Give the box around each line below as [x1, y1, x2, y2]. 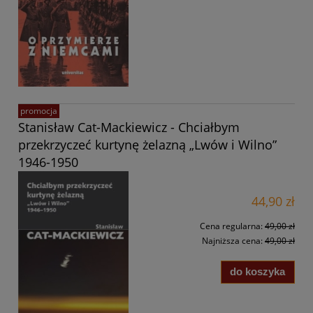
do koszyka [230, 265, 286, 278]
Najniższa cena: [202, 234, 265, 247]
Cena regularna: [200, 220, 265, 233]
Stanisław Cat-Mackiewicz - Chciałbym [18, 118, 240, 136]
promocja [20, 104, 57, 117]
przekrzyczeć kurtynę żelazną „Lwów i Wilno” [18, 136, 277, 153]
